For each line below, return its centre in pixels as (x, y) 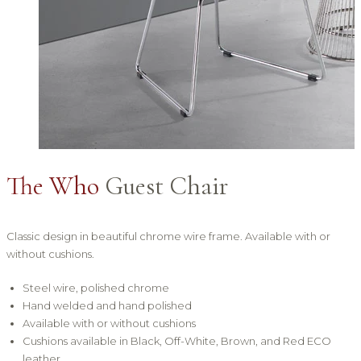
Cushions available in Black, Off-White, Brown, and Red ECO (177, 341)
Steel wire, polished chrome (96, 288)
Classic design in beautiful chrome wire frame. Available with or (168, 237)
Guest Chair (164, 186)
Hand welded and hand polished (107, 306)
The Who (53, 186)
